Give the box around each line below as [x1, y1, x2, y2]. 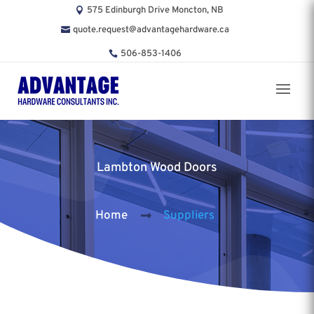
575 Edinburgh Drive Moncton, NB [86, 4, 224, 16]
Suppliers [163, 207, 215, 224]
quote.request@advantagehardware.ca [73, 24, 230, 36]
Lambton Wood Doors [97, 159, 217, 176]
